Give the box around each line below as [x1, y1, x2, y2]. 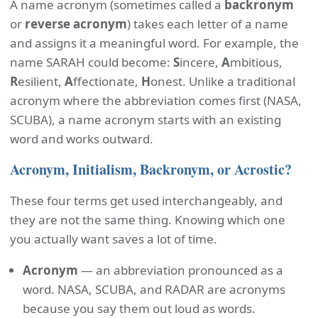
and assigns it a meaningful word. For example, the [10, 35, 299, 51]
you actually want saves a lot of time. [10, 231, 217, 247]
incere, [180, 54, 221, 70]
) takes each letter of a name [127, 16, 288, 32]
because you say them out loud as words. [23, 300, 256, 317]
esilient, [18, 73, 65, 89]
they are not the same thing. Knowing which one [10, 212, 285, 228]
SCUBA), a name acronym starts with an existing [10, 111, 281, 128]
